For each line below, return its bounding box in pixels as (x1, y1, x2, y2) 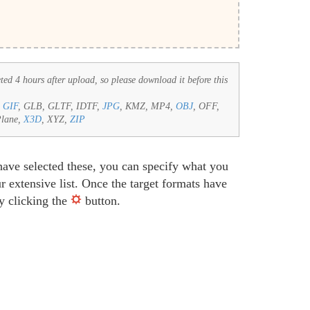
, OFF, (193, 101, 219, 111)
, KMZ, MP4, (120, 101, 176, 111)
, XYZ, (42, 114, 70, 125)
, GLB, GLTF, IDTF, (18, 101, 102, 111)
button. (82, 194, 120, 208)
